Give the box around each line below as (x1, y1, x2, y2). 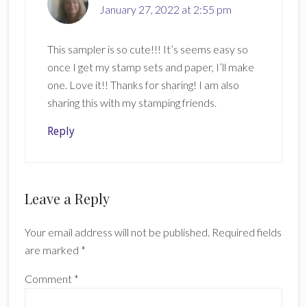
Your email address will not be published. (24, 225, 210, 239)
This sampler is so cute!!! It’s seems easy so (47, 42, 248, 56)
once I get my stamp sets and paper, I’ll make (47, 60, 254, 74)
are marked (24, 243, 81, 257)
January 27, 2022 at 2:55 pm (99, 3, 232, 16)
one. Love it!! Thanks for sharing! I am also (47, 78, 239, 92)
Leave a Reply (24, 189, 110, 208)
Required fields (211, 225, 282, 239)
